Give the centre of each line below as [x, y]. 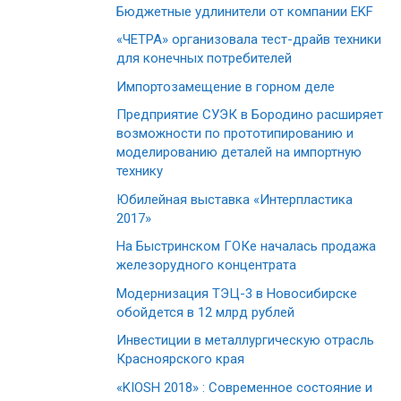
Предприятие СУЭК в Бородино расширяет [250, 115]
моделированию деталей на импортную [239, 153]
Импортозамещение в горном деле [226, 86]
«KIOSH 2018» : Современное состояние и [244, 387]
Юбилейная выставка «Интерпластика [235, 199]
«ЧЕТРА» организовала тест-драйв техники [249, 40]
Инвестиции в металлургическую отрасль [245, 341]
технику [140, 171]
